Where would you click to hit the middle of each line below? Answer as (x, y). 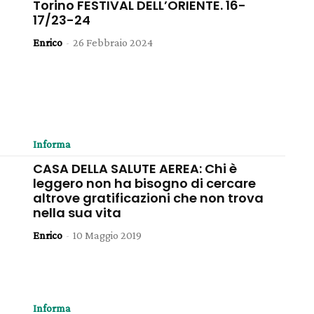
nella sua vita (77, 213)
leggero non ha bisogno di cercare (145, 184)
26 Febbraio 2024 (113, 42)
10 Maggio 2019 (108, 235)
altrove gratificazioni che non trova (149, 198)
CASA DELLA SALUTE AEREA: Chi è (135, 169)
